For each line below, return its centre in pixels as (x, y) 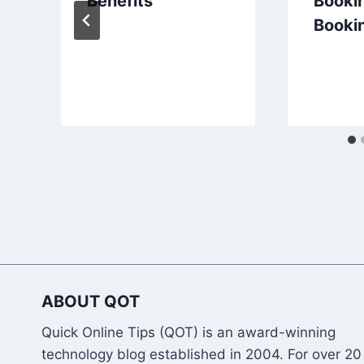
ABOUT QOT (91, 301)
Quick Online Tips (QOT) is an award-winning (188, 332)
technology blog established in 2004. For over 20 (201, 354)
